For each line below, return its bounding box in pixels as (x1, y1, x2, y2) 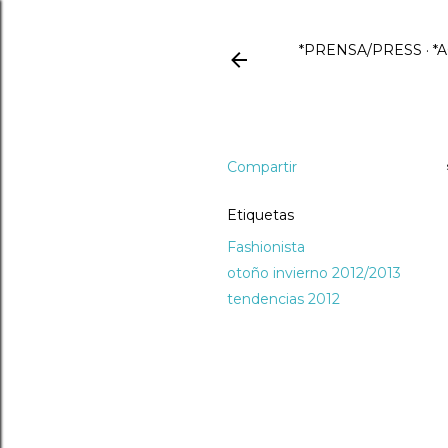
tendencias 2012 (226, 290, 340, 308)
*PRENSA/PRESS (298, 41, 422, 59)
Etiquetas (226, 206, 294, 224)
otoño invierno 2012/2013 (226, 264, 401, 282)
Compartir (226, 158, 297, 176)
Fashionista (226, 238, 305, 256)
